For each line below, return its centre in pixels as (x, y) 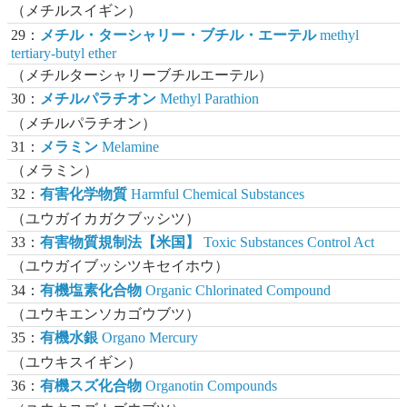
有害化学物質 (84, 194)
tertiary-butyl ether (64, 53)
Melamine (129, 146)
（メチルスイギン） (77, 11)
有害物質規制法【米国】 (120, 243)
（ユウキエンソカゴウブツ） (106, 314)
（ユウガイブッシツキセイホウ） (120, 266)
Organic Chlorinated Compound (237, 290)
